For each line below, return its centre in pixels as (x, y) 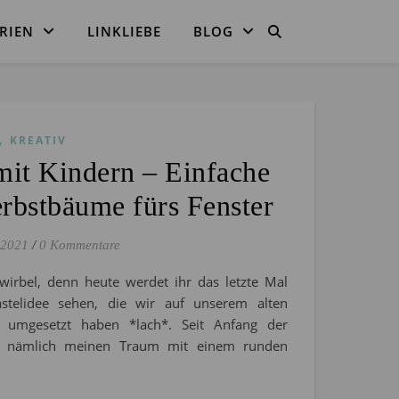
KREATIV (38, 140)
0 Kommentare (80, 245)
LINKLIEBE (124, 31)
